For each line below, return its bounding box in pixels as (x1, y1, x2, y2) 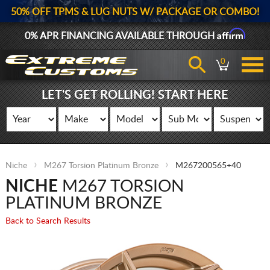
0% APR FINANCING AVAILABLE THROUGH (25, 31, 217, 41)
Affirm (217, 28, 245, 40)
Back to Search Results (5, 217, 90, 225)
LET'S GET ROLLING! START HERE (41, 89, 228, 101)
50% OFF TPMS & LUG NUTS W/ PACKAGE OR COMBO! (11, 7, 259, 17)
